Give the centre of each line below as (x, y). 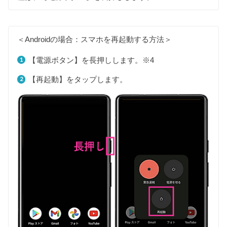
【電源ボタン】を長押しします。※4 (91, 60)
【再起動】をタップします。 (78, 80)
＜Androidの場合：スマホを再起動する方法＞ (95, 40)
